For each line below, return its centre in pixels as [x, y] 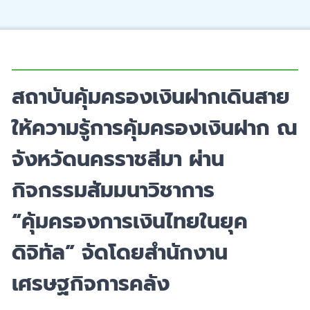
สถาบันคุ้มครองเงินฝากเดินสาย [151, 97]
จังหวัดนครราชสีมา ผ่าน [118, 159]
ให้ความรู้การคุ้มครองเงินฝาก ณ [155, 128]
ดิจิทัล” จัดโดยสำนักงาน [120, 252]
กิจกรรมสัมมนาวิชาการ [113, 190]
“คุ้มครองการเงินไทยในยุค [130, 221]
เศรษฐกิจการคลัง [91, 283]
